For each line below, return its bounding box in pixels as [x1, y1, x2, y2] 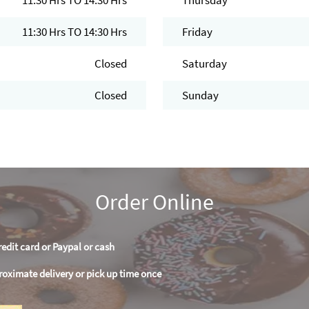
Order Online [94, 188, 214, 217]
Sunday [181, 88, 219, 103]
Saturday [181, 56, 227, 72]
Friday [181, 24, 212, 40]
